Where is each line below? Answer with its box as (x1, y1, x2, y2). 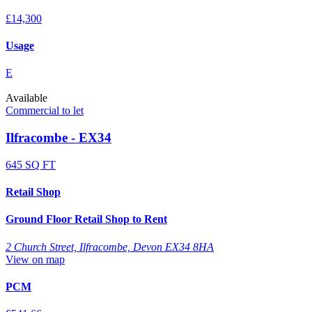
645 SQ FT (6, 158, 56, 171)
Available (6, 92, 47, 104)
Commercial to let (6, 104, 84, 117)
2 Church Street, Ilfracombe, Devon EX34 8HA (6, 240, 214, 253)
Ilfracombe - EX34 (6, 130, 111, 146)
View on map (6, 253, 65, 265)
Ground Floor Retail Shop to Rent (6, 213, 167, 226)
